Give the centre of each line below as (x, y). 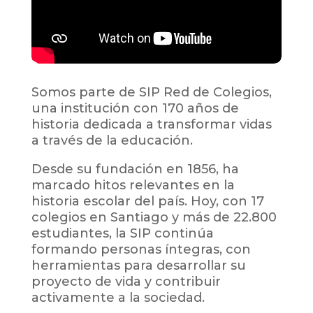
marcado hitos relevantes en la (133, 185)
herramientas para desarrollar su (138, 265)
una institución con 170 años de (135, 108)
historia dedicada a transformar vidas (151, 124)
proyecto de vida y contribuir (126, 281)
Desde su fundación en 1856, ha (135, 169)
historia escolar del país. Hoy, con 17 (147, 201)
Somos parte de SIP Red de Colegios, (151, 92)
